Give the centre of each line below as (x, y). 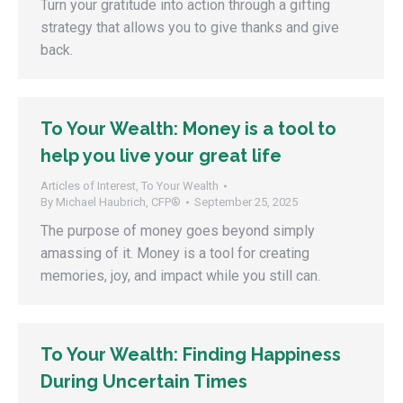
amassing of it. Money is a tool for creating (175, 253)
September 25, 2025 (246, 202)
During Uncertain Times (144, 381)
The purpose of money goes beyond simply (178, 231)
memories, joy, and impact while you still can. (180, 276)
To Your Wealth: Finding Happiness (191, 354)
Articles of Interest (88, 186)
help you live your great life (161, 156)
